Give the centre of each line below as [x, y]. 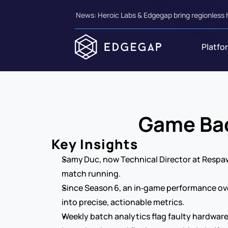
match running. [91, 174]
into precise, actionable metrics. [123, 202]
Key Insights [94, 144]
